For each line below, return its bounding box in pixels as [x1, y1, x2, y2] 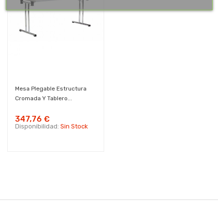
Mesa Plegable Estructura [15, 85, 87, 92]
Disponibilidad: [15, 123, 60, 130]
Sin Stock [60, 123, 88, 130]
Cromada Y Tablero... [15, 95, 72, 102]
